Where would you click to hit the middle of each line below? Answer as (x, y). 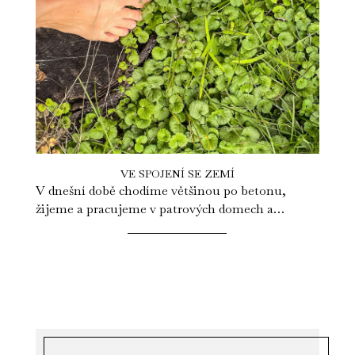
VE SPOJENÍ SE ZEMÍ (177, 174)
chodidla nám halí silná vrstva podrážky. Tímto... (173, 227)
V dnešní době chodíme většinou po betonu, (160, 191)
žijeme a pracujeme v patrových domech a (154, 209)
